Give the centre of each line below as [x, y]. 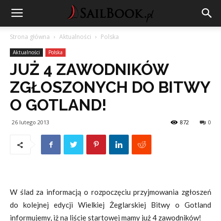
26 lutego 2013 [31, 122]
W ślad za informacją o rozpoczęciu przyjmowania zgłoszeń [110, 192]
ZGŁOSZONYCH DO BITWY [110, 87]
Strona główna [30, 37]
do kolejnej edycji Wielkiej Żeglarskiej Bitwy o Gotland [110, 205]
